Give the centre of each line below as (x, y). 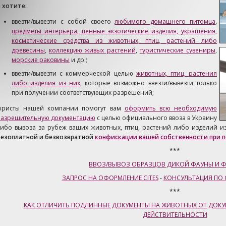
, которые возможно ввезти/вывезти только (149, 83)
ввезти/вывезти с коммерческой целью (74, 73)
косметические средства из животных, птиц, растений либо (114, 41)
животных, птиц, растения (177, 73)
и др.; (78, 60)
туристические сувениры (178, 50)
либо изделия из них (46, 83)
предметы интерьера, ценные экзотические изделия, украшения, (114, 31)
